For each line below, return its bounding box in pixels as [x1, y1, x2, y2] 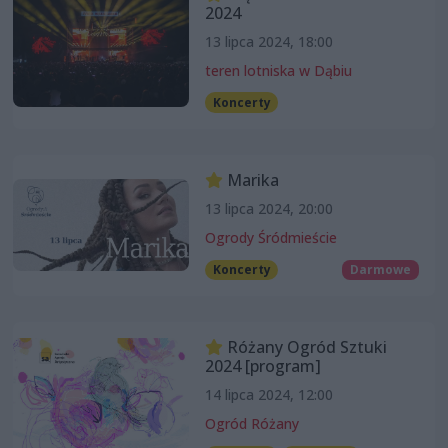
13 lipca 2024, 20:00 [204, 198, 333, 218]
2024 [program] [204, 354, 321, 377]
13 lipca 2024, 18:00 [204, 31, 333, 51]
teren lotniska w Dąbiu [204, 60, 352, 80]
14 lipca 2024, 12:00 [204, 384, 333, 404]
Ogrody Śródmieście [204, 227, 337, 247]
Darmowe [350, 260, 412, 278]
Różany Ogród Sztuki [222, 335, 387, 358]
